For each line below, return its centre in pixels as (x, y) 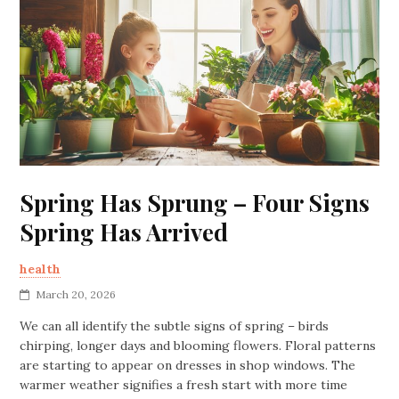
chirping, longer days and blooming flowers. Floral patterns (198, 345)
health (41, 269)
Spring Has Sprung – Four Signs (195, 202)
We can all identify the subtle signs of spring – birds (175, 326)
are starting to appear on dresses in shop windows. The (188, 365)
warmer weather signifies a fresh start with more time (184, 384)
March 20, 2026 (76, 294)
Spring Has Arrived (124, 232)
